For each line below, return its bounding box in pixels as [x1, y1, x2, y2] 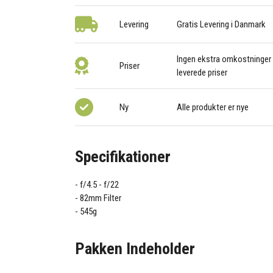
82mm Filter [80, 193, 122, 204]
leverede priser [176, 67, 227, 79]
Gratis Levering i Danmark [176, 19, 266, 30]
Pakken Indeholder [75, 239, 196, 258]
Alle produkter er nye [176, 102, 249, 113]
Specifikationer [75, 147, 171, 166]
